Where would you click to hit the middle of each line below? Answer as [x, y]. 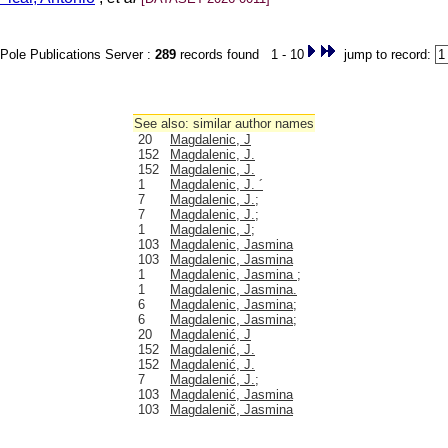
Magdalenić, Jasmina [231, 394]
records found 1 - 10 [239, 54]
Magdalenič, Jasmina [231, 409]
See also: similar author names [224, 123]
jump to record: [385, 54]
